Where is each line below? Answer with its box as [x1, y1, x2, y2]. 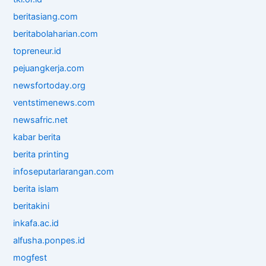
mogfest [13, 252, 47, 263]
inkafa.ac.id [13, 217, 59, 229]
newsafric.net [13, 114, 68, 125]
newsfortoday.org [13, 80, 86, 91]
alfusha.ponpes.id [13, 235, 85, 246]
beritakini [13, 200, 50, 211]
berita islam [13, 183, 59, 194]
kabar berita [13, 131, 61, 142]
